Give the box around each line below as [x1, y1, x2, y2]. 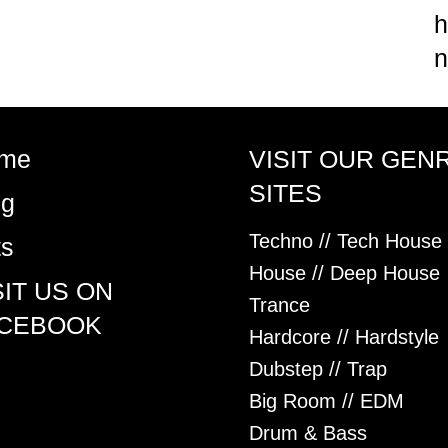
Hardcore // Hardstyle [249, 326, 439, 348]
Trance [249, 294, 310, 316]
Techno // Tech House [249, 230, 442, 252]
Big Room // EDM [249, 390, 404, 412]
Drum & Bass [249, 422, 367, 444]
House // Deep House [249, 262, 440, 284]
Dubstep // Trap [249, 358, 387, 380]
